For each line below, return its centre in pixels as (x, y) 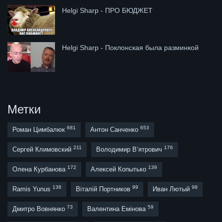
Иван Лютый (172, 189)
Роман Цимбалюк (40, 129)
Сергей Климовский (43, 149)
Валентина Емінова (117, 209)
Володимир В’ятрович (130, 149)
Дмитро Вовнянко (40, 209)
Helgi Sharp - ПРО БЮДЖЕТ (107, 11)
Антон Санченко (115, 129)
